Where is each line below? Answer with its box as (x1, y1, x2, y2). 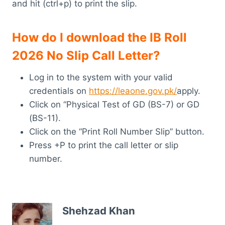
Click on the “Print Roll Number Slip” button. (29, 126, 204, 137)
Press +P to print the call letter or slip (29, 140, 178, 150)
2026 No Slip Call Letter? (12, 48, 160, 63)
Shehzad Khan (62, 204, 135, 217)
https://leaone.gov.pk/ (89, 85, 177, 96)
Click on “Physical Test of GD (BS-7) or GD (29, 99, 199, 109)
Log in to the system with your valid (29, 72, 173, 82)
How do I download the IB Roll (12, 30, 187, 45)
